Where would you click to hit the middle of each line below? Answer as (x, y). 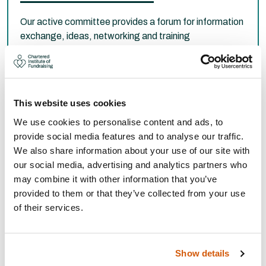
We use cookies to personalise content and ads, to (118, 122)
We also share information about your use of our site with (132, 150)
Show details (202, 254)
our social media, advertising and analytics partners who (130, 164)
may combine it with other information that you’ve (115, 179)
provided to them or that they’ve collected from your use (129, 193)
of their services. (48, 207)
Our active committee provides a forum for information (132, 22)
